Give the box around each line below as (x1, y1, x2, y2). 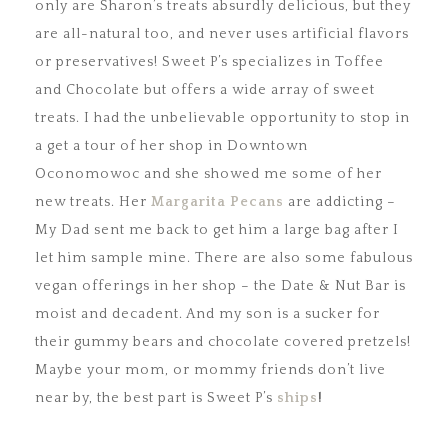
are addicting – (284, 194, 396, 211)
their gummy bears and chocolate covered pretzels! (35, 334, 411, 351)
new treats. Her (35, 194, 151, 211)
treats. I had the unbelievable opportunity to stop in (35, 110, 410, 127)
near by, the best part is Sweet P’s (35, 390, 277, 407)
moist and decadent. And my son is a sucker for (35, 306, 380, 323)
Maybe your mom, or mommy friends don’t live (35, 362, 386, 379)
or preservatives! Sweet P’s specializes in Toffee (35, 54, 384, 71)
